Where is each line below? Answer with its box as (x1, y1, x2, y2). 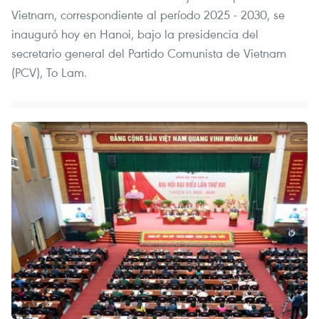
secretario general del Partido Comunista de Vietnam (11, 44, 286, 61)
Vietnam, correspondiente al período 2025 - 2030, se (11, 6, 285, 23)
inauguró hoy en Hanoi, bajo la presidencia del (11, 25, 258, 42)
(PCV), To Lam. (11, 63, 87, 80)
